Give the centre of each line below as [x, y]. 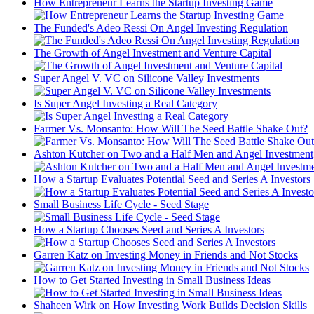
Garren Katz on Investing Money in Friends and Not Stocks [166, 254]
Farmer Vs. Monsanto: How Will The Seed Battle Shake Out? [171, 128]
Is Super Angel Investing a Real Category [125, 103]
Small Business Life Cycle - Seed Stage [121, 204]
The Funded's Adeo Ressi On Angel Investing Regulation [161, 27]
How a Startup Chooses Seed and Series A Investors [149, 229]
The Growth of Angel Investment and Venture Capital [152, 53]
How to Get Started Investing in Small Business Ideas [152, 280]
